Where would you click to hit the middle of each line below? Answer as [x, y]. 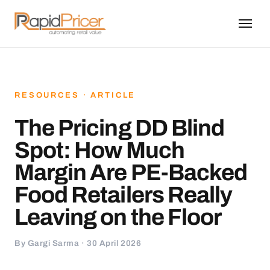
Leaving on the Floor [118, 217]
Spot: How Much [99, 150]
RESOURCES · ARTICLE [75, 95]
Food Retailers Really [124, 195]
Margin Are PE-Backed [131, 173]
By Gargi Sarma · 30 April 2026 [78, 243]
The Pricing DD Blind [119, 128]
